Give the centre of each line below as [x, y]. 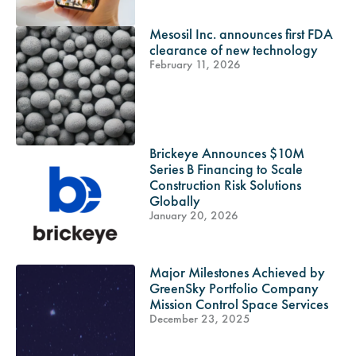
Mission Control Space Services [239, 304]
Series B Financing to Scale [226, 169]
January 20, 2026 [194, 216]
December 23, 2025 [200, 319]
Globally [175, 201]
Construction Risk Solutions [225, 185]
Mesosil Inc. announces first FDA [241, 34]
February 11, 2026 [195, 65]
